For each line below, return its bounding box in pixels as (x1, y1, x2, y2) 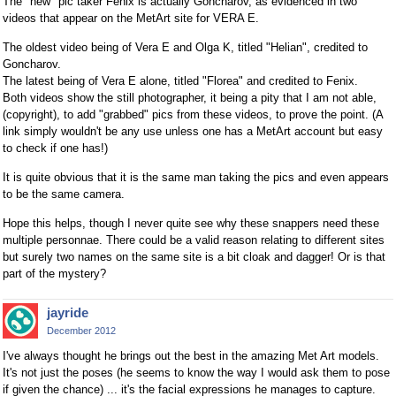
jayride (47, 305, 88, 320)
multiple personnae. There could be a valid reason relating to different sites (3, 233, 385, 247)
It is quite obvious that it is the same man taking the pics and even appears (3, 171, 389, 184)
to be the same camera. (3, 187, 125, 201)
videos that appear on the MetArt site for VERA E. (3, 11, 259, 25)
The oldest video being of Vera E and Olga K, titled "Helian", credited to (3, 41, 368, 54)
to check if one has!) (3, 141, 108, 155)
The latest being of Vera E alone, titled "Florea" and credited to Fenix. (3, 74, 358, 88)
